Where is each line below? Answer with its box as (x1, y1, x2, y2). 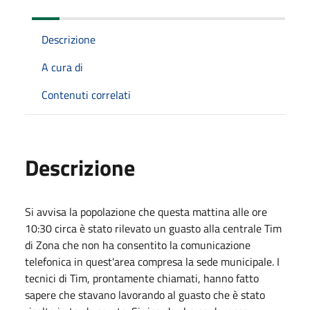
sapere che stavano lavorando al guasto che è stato (25, 286, 265, 303)
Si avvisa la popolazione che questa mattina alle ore (25, 203, 267, 220)
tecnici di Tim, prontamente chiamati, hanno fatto (25, 269, 259, 286)
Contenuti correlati (42, 86, 131, 103)
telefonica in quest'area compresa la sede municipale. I (25, 253, 280, 270)
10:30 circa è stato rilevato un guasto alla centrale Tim (25, 219, 282, 237)
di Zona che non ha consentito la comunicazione (25, 236, 250, 253)
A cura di (42, 58, 83, 75)
